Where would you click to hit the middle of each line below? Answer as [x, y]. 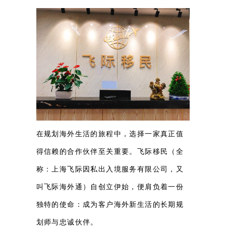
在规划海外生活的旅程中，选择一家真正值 [110, 134]
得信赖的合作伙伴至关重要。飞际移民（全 [110, 152]
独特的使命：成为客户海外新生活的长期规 [110, 205]
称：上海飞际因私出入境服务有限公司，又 [110, 169]
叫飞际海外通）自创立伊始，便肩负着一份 [110, 187]
